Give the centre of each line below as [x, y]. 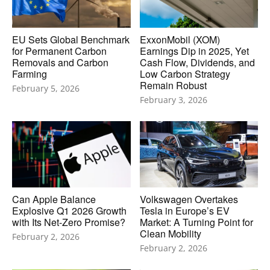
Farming [30, 74]
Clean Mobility [170, 234]
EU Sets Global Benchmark [71, 40]
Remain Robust [173, 86]
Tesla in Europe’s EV [184, 211]
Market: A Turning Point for [196, 222]
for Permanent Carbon [59, 51]
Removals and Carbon [60, 63]
